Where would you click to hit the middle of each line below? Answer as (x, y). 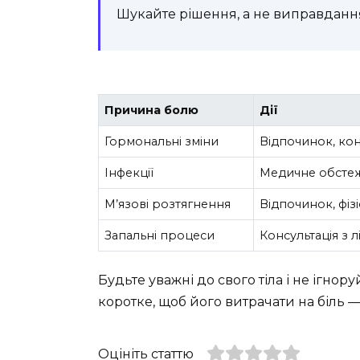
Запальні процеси (160, 236)
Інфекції (129, 173)
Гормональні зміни (162, 142)
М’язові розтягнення (168, 205)
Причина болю (152, 110)
